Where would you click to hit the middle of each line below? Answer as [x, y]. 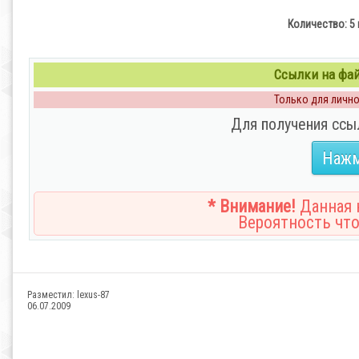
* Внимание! [252, 206]
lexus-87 [93, 295]
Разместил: [52, 295]
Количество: [317, 24]
